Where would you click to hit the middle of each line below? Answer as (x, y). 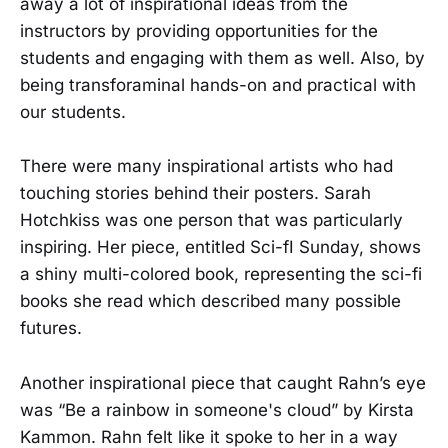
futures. (51, 328)
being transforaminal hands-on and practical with (218, 85)
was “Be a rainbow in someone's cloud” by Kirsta (217, 409)
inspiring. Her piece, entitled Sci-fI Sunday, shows (220, 247)
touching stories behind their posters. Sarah (195, 193)
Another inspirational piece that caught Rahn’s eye (223, 382)
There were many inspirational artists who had (206, 166)
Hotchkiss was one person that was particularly (211, 220)
